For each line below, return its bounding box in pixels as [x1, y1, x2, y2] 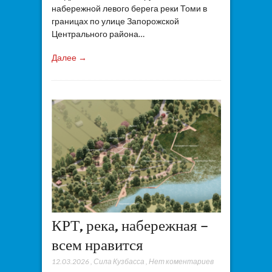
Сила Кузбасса [93, 257, 144, 267]
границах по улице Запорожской [51, 16, 179, 27]
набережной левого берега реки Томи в [51, 3, 207, 14]
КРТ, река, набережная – [51, 216, 208, 235]
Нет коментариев [148, 257, 214, 267]
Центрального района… [51, 29, 144, 39]
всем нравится [51, 236, 143, 254]
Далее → [51, 52, 87, 63]
